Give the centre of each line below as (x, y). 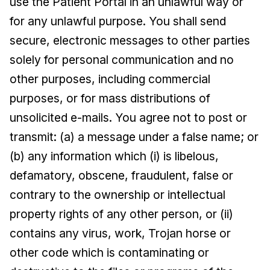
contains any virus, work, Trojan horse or (120, 233)
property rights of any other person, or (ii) (121, 214)
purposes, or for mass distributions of (110, 98)
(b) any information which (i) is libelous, (114, 156)
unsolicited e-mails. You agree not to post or (128, 118)
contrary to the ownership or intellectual (118, 195)
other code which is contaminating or (109, 253)
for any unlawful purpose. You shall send (118, 21)
